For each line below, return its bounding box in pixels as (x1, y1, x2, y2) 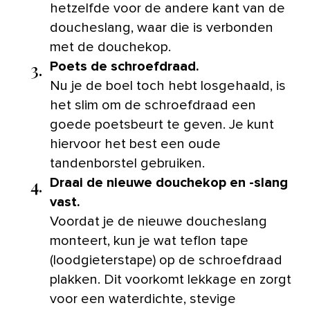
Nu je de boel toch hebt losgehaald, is (50, 78, 286, 93)
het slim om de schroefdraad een (50, 98, 256, 112)
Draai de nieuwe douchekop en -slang (50, 175, 288, 190)
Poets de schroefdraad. (50, 59, 199, 73)
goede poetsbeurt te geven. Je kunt (50, 117, 274, 131)
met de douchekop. (50, 39, 171, 54)
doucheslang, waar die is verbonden (50, 20, 273, 35)
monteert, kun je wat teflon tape (50, 233, 248, 248)
